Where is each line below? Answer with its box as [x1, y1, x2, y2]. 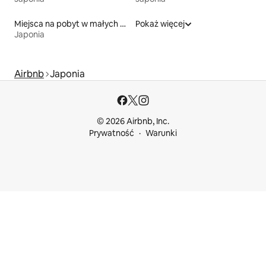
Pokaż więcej [135, 18, 185, 30]
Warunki [145, 128, 177, 139]
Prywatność [89, 128, 134, 139]
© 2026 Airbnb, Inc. [97, 116, 169, 127]
